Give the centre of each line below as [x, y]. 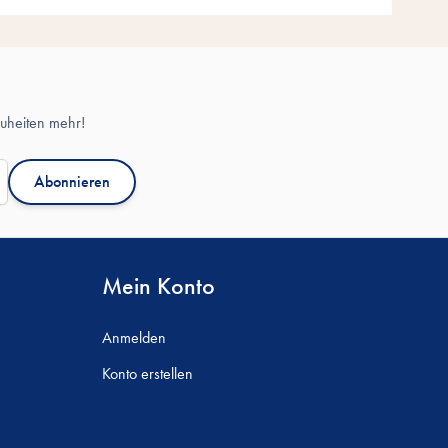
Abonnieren [72, 181]
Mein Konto [158, 285]
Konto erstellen [147, 373]
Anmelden [134, 337]
